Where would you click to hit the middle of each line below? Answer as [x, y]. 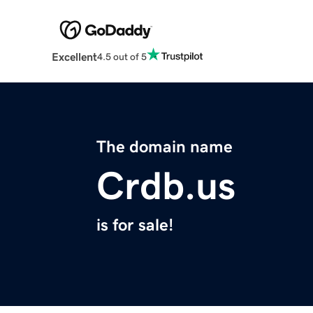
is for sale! [135, 225]
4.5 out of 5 [122, 56]
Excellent [74, 57]
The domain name [165, 147]
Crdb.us [166, 186]
